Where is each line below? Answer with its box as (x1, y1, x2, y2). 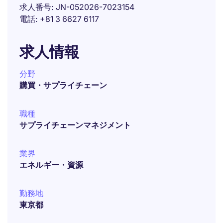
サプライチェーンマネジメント (19, 120, 131, 130)
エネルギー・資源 (19, 160, 83, 170)
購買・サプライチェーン (19, 80, 107, 90)
